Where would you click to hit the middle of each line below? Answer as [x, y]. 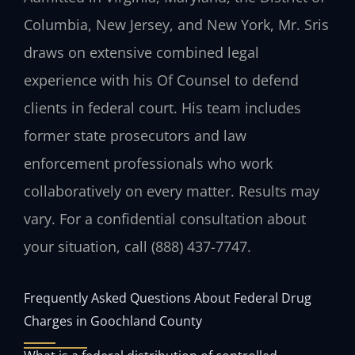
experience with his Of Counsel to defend [161, 80]
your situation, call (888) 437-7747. [137, 247]
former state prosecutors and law [135, 136]
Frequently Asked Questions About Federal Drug [168, 297]
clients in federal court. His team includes [162, 108]
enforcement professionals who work [148, 164]
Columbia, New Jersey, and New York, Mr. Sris [176, 25]
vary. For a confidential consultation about [165, 219]
